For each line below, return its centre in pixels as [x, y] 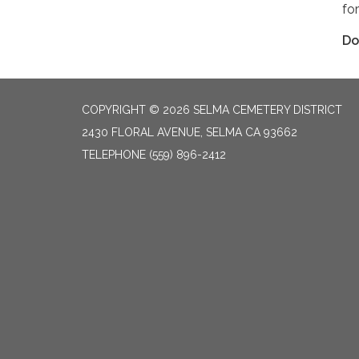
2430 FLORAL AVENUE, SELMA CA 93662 [190, 132]
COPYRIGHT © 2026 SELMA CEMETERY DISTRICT [212, 110]
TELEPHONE [114, 155]
